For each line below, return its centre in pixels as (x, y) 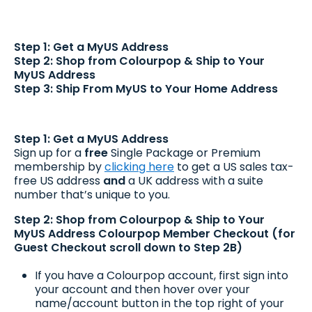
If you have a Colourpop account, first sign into (162, 275)
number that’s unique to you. (92, 195)
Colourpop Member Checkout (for (197, 234)
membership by (59, 167)
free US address (58, 181)
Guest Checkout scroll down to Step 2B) (128, 248)
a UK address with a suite (194, 181)
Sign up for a (49, 153)
